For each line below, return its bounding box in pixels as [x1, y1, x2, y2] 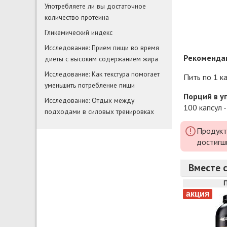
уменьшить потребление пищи [45, 81, 135, 90]
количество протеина [45, 13, 109, 22]
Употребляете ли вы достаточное [45, 2, 146, 11]
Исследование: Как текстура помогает [45, 69, 160, 79]
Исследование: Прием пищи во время [45, 43, 159, 53]
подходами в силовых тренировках [45, 107, 154, 117]
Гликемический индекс [45, 28, 112, 37]
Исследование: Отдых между [45, 96, 134, 105]
